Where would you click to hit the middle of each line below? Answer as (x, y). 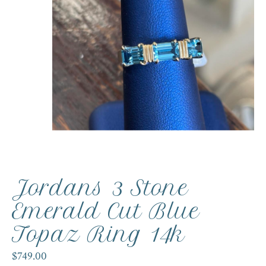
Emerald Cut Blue (106, 211)
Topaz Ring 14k (99, 234)
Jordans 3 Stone (100, 188)
